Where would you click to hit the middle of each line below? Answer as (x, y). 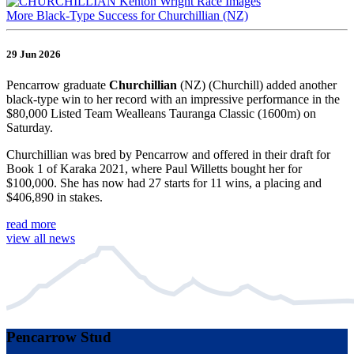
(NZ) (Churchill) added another (257, 85)
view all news (41, 239)
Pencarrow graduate (58, 85)
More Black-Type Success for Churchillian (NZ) (127, 16)
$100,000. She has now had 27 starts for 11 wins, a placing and (164, 183)
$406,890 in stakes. (55, 198)
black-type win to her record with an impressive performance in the (173, 100)
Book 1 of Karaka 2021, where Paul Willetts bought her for (154, 169)
